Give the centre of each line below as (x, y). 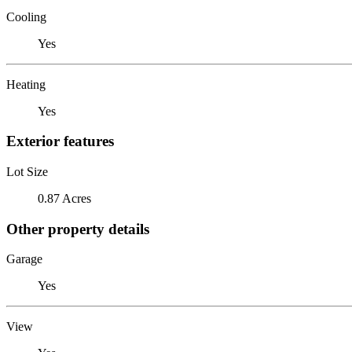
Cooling (26, 16)
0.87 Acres (64, 198)
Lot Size (27, 171)
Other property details (78, 229)
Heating (26, 84)
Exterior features (60, 141)
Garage (24, 259)
